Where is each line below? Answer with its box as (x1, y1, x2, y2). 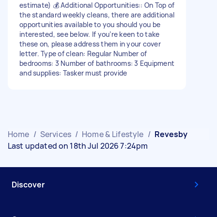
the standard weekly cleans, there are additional (19, 10, 174, 19)
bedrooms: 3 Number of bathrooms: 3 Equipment (19, 58, 174, 68)
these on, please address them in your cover (19, 39, 161, 48)
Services (40, 128, 71, 139)
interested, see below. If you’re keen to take (19, 29, 160, 39)
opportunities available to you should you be (19, 19, 160, 29)
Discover (12, 179, 45, 190)
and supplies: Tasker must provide (19, 68, 127, 77)
